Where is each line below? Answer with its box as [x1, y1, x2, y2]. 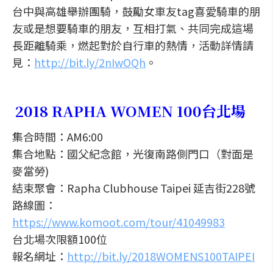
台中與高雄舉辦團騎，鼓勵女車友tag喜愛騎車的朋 [12, 3, 260, 19]
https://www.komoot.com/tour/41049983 [12, 214, 225, 230]
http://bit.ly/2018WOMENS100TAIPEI [67, 248, 255, 264]
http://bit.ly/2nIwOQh [34, 54, 146, 70]
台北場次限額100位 [12, 231, 107, 247]
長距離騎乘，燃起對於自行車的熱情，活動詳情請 [12, 37, 253, 53]
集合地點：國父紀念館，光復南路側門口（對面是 [12, 146, 253, 161]
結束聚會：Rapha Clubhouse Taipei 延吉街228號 [12, 180, 255, 196]
